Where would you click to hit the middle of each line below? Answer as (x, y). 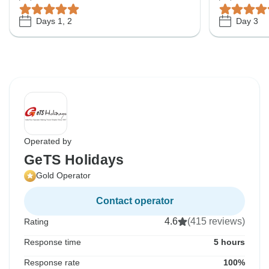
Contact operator (134, 201)
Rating (36, 222)
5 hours (229, 242)
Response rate (52, 263)
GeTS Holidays (74, 160)
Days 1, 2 (54, 21)
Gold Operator (63, 176)
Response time (53, 242)
